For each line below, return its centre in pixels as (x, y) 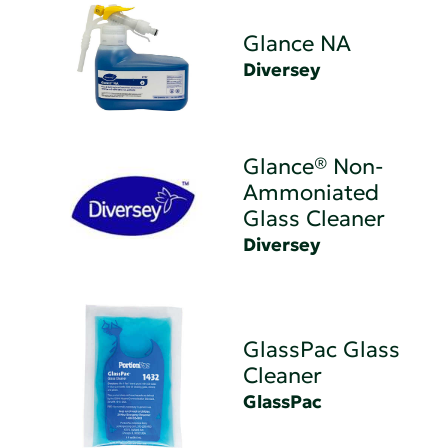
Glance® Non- (314, 166)
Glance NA (297, 44)
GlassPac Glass (322, 349)
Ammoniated (311, 192)
